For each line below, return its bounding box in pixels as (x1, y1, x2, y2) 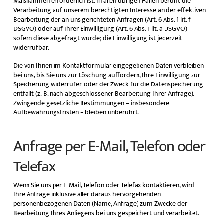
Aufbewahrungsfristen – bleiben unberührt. (13, 107, 139, 118)
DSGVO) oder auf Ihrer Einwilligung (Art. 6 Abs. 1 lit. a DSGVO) (13, 23, 187, 35)
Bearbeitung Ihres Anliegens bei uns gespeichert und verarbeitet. (13, 207, 199, 219)
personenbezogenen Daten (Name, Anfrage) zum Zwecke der (13, 197, 187, 209)
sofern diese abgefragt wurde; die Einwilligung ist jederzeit (13, 32, 182, 44)
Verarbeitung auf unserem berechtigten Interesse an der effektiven (13, 4, 206, 16)
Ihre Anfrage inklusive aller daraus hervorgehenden (13, 188, 161, 200)
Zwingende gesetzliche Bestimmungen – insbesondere (13, 97, 169, 109)
